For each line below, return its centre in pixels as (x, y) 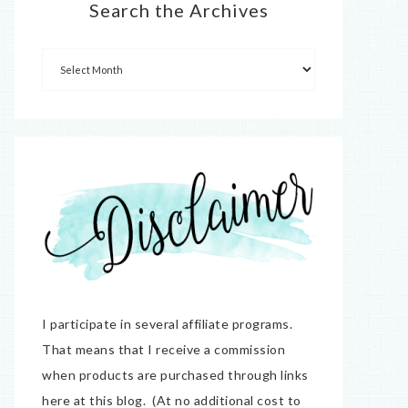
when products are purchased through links (175, 375)
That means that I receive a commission (163, 349)
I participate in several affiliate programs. (169, 324)
